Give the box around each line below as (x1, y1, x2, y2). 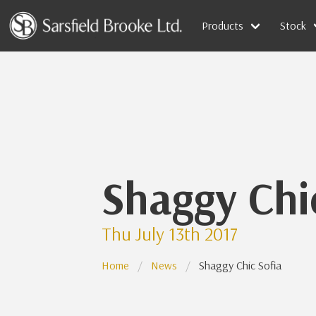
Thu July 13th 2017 (102, 222, 238, 245)
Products (202, 18, 243, 33)
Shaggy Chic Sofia (199, 258, 281, 272)
